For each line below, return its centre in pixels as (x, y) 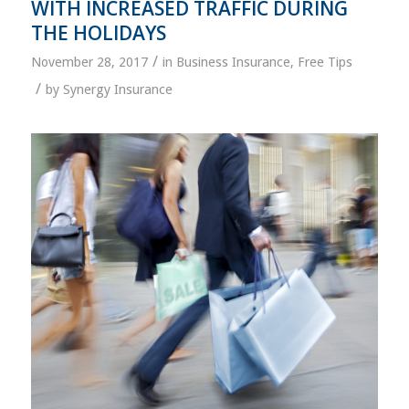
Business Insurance (233, 62)
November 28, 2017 (89, 62)
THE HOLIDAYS (98, 32)
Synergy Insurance (117, 89)
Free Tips (325, 62)
